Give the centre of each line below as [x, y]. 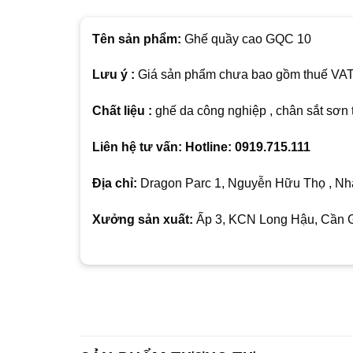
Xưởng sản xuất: [143, 219]
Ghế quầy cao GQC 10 [246, 39]
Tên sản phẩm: [137, 39]
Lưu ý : [113, 75]
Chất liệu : [122, 111]
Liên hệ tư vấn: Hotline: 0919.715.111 [201, 147]
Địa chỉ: [115, 183]
